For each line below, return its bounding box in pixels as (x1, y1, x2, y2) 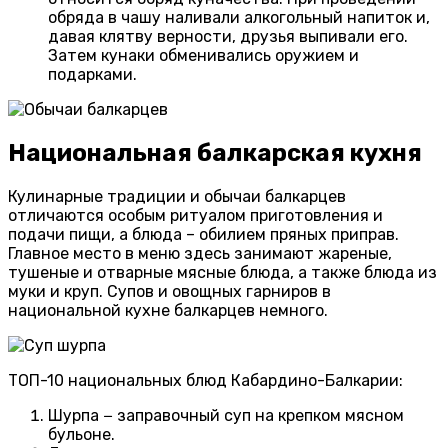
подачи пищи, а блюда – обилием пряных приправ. (8, 224, 399, 244)
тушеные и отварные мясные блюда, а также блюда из (8, 262, 437, 282)
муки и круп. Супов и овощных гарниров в (8, 281, 331, 301)
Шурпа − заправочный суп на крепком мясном (48, 405, 404, 425)
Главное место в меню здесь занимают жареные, (8, 243, 392, 263)
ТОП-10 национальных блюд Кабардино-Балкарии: (8, 370, 403, 390)
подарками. (48, 64, 137, 84)
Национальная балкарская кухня (8, 138, 422, 167)
